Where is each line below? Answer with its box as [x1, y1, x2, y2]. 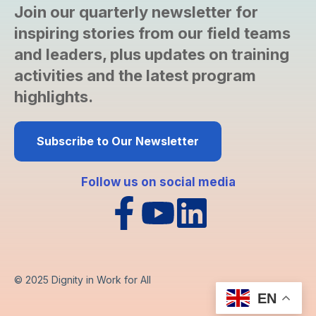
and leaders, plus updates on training [14, 45, 289, 64]
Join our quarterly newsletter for [14, 3, 258, 22]
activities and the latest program [14, 66, 256, 85]
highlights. [14, 87, 93, 107]
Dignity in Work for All [51, 274, 151, 286]
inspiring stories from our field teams [14, 24, 291, 43]
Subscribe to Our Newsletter [37, 134, 199, 149]
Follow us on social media [80, 175, 236, 190]
